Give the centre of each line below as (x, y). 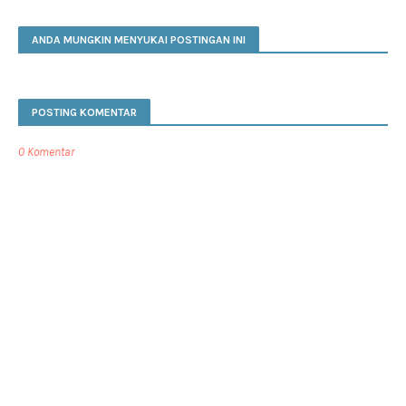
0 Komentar (46, 151)
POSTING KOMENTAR (84, 112)
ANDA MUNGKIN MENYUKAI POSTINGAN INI (139, 39)
